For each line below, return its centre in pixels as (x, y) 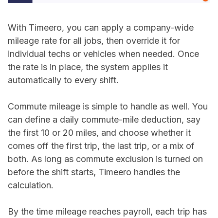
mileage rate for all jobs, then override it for (94, 41)
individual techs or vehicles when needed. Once (103, 54)
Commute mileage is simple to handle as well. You (108, 107)
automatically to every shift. (63, 80)
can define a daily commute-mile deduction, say (104, 120)
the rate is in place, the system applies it (88, 67)
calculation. (31, 185)
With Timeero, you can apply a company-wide (101, 28)
